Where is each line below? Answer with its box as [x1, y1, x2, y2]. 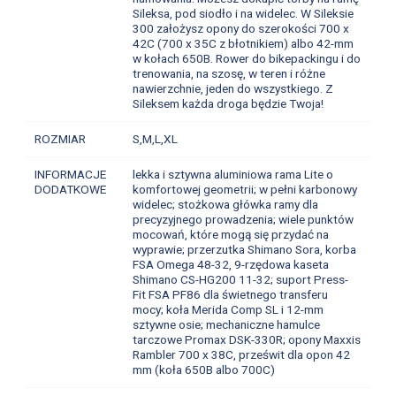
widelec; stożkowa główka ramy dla [132, 196, 318, 211]
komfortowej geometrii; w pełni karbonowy [132, 181, 357, 196]
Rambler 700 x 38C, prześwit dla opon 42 [132, 346, 350, 362]
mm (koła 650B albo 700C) [132, 362, 275, 377]
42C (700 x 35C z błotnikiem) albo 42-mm [132, 35, 354, 50]
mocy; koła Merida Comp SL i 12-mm [132, 301, 324, 316]
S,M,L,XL [132, 131, 178, 146]
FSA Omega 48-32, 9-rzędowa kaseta [132, 256, 329, 271]
